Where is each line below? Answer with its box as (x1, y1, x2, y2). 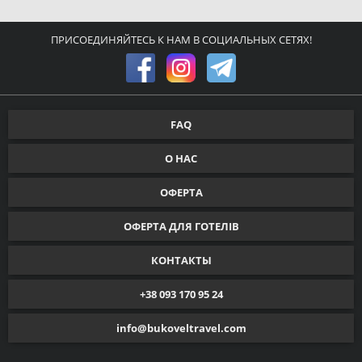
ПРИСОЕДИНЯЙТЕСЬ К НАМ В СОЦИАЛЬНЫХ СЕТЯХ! (50, 32, 312, 47)
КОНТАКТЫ (150, 253, 212, 267)
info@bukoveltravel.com (116, 321, 246, 335)
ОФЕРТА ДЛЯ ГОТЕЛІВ (123, 219, 239, 234)
